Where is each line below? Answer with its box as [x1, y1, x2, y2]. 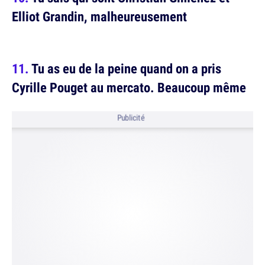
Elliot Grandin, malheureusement [12, 7, 187, 26]
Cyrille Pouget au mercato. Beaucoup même [12, 78, 246, 97]
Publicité [117, 112, 145, 124]
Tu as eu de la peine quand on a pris [31, 59, 221, 78]
